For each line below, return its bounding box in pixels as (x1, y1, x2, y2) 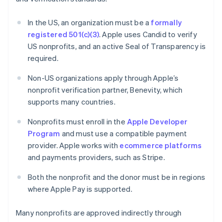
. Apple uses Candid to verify (99, 29, 197, 40)
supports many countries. (28, 97, 115, 107)
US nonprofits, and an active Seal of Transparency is (28, 41, 206, 52)
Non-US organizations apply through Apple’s (28, 73, 179, 83)
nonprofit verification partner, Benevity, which (28, 85, 183, 95)
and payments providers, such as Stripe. (28, 152, 165, 163)
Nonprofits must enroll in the (28, 116, 127, 127)
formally (151, 17, 182, 28)
